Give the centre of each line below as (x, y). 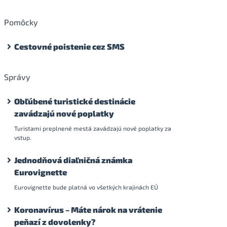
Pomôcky (21, 22)
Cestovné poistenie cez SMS (69, 46)
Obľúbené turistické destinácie (75, 101)
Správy (17, 77)
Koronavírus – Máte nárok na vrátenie (88, 209)
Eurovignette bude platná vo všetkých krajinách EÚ (86, 187)
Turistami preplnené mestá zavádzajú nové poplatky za (93, 128)
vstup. (23, 137)
